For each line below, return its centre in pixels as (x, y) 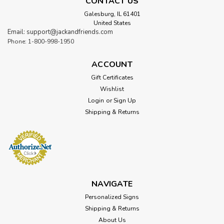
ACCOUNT (112, 65)
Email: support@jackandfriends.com (60, 32)
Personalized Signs (112, 197)
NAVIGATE (112, 184)
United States (112, 23)
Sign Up (124, 101)
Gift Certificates (112, 78)
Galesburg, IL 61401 (112, 14)
